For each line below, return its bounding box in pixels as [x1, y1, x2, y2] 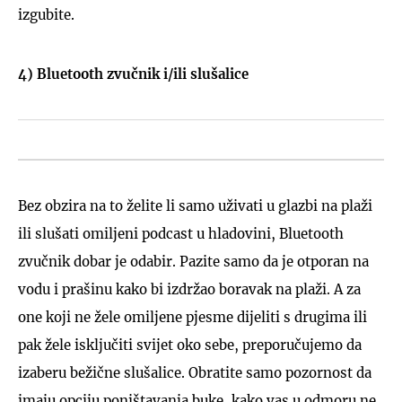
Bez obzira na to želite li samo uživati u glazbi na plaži [18, 197, 372, 214]
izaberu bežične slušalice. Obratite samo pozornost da [18, 363, 371, 381]
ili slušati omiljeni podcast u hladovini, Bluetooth [18, 224, 344, 242]
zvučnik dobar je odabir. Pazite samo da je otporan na [18, 252, 369, 270]
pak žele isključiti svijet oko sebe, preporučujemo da [18, 336, 362, 354]
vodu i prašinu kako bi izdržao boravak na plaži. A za [18, 280, 361, 298]
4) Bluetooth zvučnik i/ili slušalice [18, 65, 249, 83]
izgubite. [18, 5, 78, 23]
